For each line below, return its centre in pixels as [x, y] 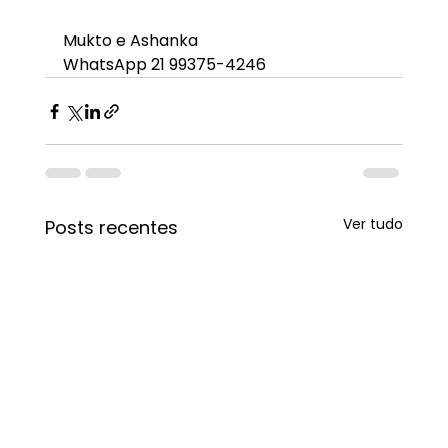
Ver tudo [373, 224]
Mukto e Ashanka [130, 41]
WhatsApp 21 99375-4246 [164, 65]
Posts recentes [111, 228]
